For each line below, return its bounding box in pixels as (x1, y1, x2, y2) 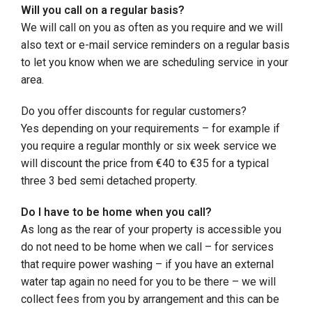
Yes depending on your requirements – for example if (21, 122, 280, 135)
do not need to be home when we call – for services (21, 240, 274, 253)
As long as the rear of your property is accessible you (21, 223, 281, 236)
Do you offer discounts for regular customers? (21, 104, 247, 118)
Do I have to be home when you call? (21, 205, 212, 219)
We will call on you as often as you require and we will (21, 21, 283, 34)
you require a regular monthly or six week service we (21, 139, 276, 153)
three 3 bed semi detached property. (21, 174, 197, 187)
